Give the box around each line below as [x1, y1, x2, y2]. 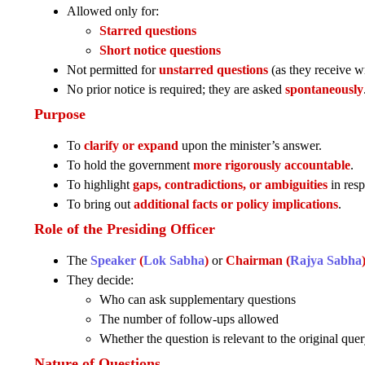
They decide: [67, 273, 134, 288]
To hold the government [67, 158, 193, 173]
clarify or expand [84, 139, 178, 153]
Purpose [34, 106, 86, 123]
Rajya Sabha [290, 253, 362, 268]
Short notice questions [99, 43, 221, 58]
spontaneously [285, 82, 363, 97]
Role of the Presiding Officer [34, 221, 215, 238]
